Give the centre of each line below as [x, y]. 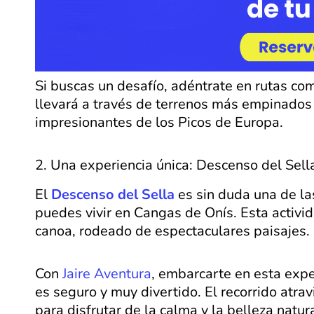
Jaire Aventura [107, 274]
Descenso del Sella [113, 195]
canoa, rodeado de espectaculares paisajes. [172, 231]
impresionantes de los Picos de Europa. [159, 123]
